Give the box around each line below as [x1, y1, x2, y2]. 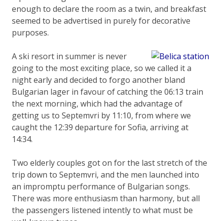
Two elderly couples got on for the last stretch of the [12, 157, 207, 168]
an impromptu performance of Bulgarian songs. [12, 181, 190, 192]
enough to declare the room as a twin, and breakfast [12, 3, 206, 14]
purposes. [12, 27, 49, 38]
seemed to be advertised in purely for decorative [12, 15, 190, 26]
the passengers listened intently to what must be [12, 204, 193, 216]
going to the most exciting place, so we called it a [12, 62, 191, 74]
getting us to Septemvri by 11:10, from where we [12, 110, 191, 121]
